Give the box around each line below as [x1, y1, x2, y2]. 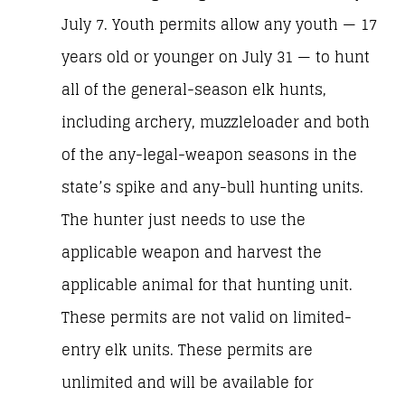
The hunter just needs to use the [61, 207, 306, 234]
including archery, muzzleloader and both [61, 109, 370, 137]
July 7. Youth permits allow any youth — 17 [61, 12, 377, 39]
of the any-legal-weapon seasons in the [61, 142, 357, 169]
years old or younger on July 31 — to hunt [61, 44, 370, 71]
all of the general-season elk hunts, [61, 77, 326, 104]
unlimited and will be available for [61, 370, 314, 397]
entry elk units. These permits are [61, 337, 313, 364]
